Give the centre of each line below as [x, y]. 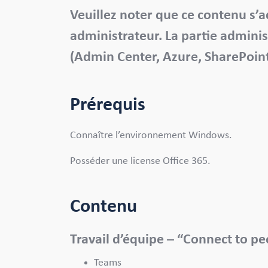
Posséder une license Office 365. [141, 161]
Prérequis [108, 105]
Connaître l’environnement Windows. [152, 135]
